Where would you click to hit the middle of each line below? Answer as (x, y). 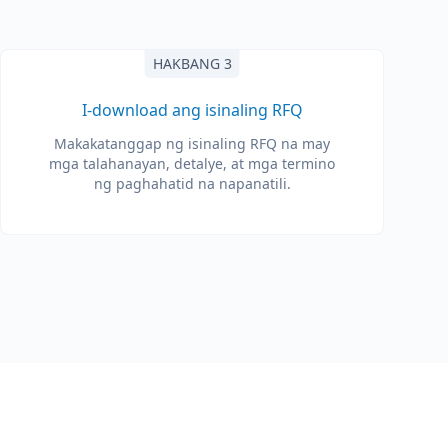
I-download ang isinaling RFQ (192, 110)
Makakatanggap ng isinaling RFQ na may (192, 143)
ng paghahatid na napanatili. (192, 183)
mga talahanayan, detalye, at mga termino (192, 163)
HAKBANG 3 (192, 63)
